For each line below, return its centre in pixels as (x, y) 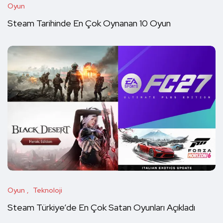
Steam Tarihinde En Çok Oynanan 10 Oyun (89, 23)
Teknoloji (48, 190)
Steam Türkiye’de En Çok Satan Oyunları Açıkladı (101, 208)
